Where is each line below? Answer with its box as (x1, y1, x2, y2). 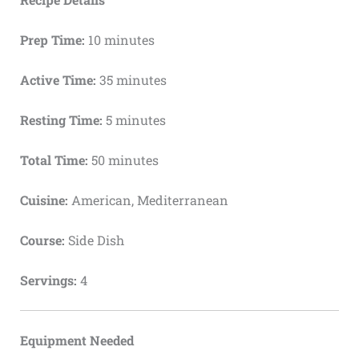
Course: (19, 232, 65, 249)
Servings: (19, 272, 77, 289)
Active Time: (19, 71, 96, 89)
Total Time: (19, 151, 88, 169)
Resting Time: (19, 111, 103, 129)
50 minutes (87, 151, 159, 169)
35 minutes (95, 71, 167, 89)
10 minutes (84, 31, 155, 49)
